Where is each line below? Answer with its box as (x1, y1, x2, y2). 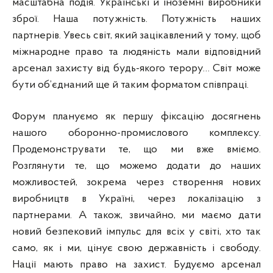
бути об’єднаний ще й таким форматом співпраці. (12, 79, 249, 91)
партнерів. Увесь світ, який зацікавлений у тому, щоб (12, 30, 261, 42)
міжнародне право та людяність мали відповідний (12, 46, 261, 58)
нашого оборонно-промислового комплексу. (12, 127, 261, 140)
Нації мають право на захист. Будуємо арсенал (12, 259, 261, 271)
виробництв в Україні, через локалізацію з (12, 193, 261, 205)
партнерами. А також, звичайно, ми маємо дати (12, 210, 261, 222)
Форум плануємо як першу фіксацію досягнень (12, 111, 261, 123)
